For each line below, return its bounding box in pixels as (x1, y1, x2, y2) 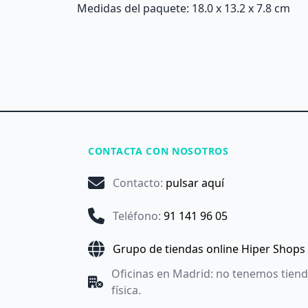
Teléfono (113, 208, 158, 223)
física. (111, 283, 141, 298)
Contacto (113, 175, 160, 190)
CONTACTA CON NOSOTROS (88, 144, 229, 157)
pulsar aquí (166, 175, 224, 190)
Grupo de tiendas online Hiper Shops (113, 241, 305, 256)
